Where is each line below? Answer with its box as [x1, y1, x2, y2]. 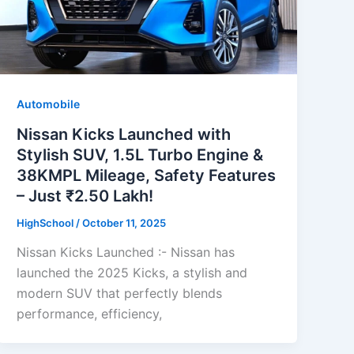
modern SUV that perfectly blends [17, 285, 223, 302]
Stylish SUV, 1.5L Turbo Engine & [17, 145, 264, 164]
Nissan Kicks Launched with [17, 124, 232, 144]
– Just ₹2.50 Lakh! [17, 186, 154, 205]
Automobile [17, 96, 81, 111]
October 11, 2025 [82, 216, 167, 229]
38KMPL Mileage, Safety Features [17, 165, 277, 185]
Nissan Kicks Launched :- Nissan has [17, 244, 235, 261]
